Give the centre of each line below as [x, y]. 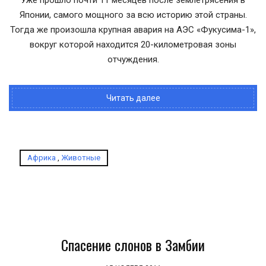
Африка [42, 158]
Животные [81, 158]
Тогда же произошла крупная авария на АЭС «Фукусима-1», [133, 30]
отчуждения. [133, 59]
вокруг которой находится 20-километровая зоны [133, 45]
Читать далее [133, 98]
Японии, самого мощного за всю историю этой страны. [133, 15]
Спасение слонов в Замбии [133, 245]
